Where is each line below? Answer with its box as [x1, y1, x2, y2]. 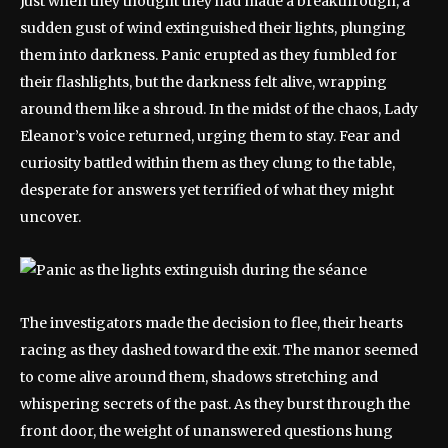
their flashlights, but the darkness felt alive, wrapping [20, 73, 387, 91]
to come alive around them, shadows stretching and [20, 368, 378, 386]
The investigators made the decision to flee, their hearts [20, 314, 403, 332]
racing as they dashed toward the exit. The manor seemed [20, 341, 418, 359]
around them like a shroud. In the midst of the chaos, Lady [20, 100, 418, 118]
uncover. [20, 208, 81, 226]
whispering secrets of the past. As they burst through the [20, 395, 410, 413]
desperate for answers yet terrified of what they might [20, 181, 394, 199]
